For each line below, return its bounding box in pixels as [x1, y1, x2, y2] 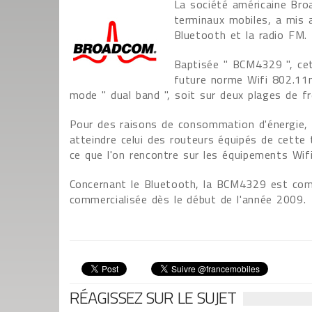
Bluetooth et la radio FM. [173, 26, 307, 43]
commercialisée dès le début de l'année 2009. [69, 191, 306, 208]
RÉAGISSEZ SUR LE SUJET [69, 285, 237, 310]
